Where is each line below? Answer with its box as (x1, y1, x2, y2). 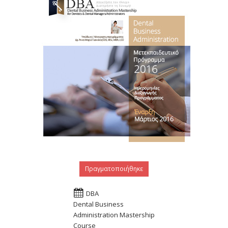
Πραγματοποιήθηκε (85, 164, 143, 174)
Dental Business (73, 199, 124, 209)
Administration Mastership (73, 210, 155, 219)
